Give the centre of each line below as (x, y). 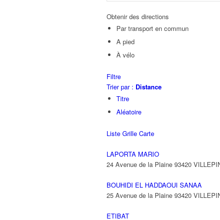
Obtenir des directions (138, 16)
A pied (125, 41)
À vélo (125, 55)
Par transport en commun (152, 28)
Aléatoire (129, 112)
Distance (149, 87)
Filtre (114, 76)
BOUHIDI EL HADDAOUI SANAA (154, 185)
